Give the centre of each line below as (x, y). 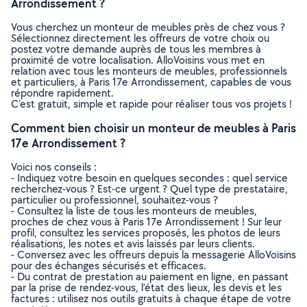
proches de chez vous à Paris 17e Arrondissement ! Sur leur (146, 222)
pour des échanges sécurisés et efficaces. (109, 266)
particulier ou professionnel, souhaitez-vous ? (114, 200)
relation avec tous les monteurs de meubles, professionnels (149, 71)
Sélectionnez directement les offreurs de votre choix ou (140, 38)
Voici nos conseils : (54, 167)
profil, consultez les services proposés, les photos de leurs (146, 233)
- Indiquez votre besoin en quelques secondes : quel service (149, 178)
